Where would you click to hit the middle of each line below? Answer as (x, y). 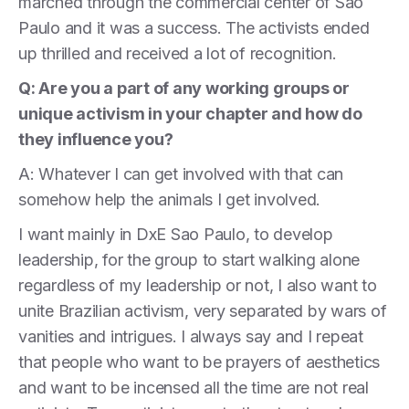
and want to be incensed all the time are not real (194, 387)
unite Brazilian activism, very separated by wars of (203, 310)
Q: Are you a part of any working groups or (184, 88)
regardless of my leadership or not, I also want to (198, 285)
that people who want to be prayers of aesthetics (199, 362)
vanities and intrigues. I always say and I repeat (191, 336)
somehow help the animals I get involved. (169, 199)
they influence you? (96, 139)
